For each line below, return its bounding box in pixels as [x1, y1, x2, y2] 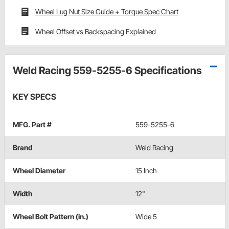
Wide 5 [135, 212, 157, 221]
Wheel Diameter [13, 166, 65, 175]
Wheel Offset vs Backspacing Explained [35, 27, 156, 36]
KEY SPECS [13, 91, 56, 102]
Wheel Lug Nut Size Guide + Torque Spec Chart [35, 7, 178, 16]
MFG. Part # [13, 120, 52, 129]
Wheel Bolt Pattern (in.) [13, 212, 88, 221]
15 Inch [135, 166, 157, 175]
